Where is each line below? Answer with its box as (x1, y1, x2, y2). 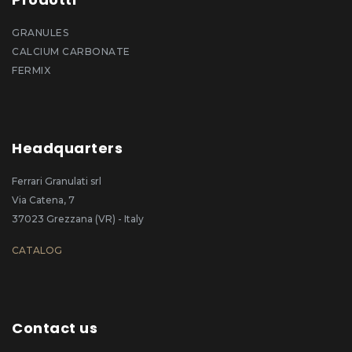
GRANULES (12, 26, 68, 38)
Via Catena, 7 (12, 193, 75, 206)
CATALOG (12, 244, 62, 256)
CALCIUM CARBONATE (12, 45, 130, 57)
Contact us (12, 317, 97, 338)
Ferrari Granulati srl (12, 174, 101, 187)
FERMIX (12, 64, 50, 76)
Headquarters (12, 137, 123, 158)
